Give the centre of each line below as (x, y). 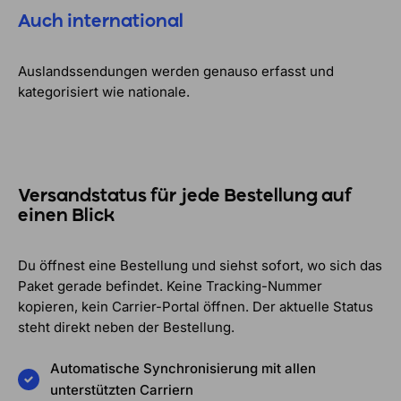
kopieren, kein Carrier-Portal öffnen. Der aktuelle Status (196, 306)
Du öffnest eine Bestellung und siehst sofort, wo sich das (200, 265)
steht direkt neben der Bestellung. (126, 327)
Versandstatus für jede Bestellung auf (185, 197)
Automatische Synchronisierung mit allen (183, 368)
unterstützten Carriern (122, 389)
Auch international (101, 22)
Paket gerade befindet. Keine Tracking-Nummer (170, 286)
